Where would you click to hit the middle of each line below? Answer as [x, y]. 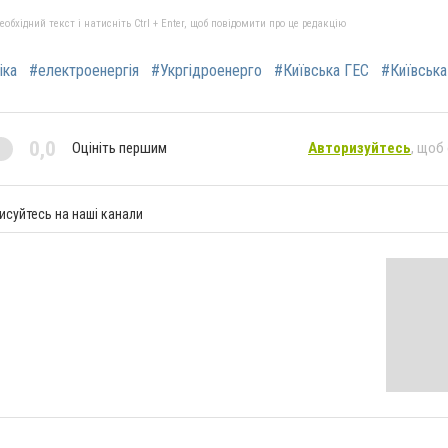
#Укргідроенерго [206, 70]
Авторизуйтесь [359, 148]
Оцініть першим [119, 148]
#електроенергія [84, 70]
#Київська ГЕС [321, 70]
